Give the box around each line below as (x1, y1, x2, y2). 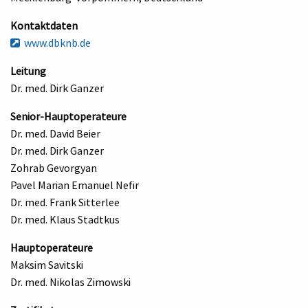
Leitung (10, 63, 46, 78)
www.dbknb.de (20, 35, 91, 49)
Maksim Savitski (10, 257, 83, 272)
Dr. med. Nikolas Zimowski (10, 274, 131, 289)
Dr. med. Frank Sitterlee (10, 195, 120, 209)
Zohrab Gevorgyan (10, 160, 97, 175)
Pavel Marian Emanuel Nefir (10, 177, 139, 192)
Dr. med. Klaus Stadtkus (10, 212, 120, 226)
